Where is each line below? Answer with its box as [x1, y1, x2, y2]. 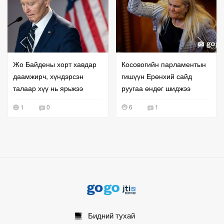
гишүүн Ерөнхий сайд [121, 71, 192, 81]
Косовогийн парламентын [121, 59, 206, 69]
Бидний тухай [81, 210, 135, 221]
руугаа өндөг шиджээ [121, 83, 190, 93]
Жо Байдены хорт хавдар [13, 59, 96, 69]
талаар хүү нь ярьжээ [13, 83, 83, 93]
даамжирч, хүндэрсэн [13, 71, 83, 81]
